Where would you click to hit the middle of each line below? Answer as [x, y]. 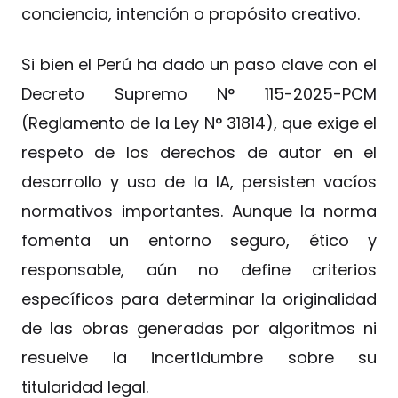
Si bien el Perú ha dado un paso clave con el [199, 64]
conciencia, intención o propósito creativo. [191, 13]
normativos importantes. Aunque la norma [199, 211]
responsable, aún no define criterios [199, 269]
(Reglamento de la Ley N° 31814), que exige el [199, 123]
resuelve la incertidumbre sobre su [199, 357]
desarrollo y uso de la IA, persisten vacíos [199, 181]
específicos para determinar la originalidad [199, 298]
